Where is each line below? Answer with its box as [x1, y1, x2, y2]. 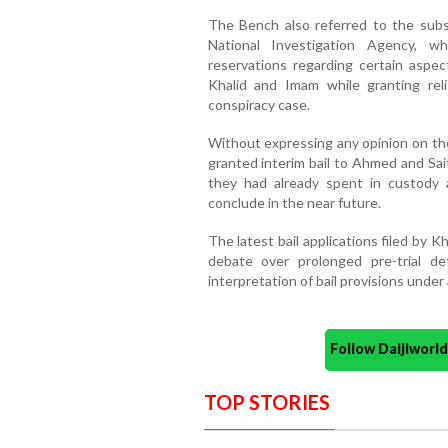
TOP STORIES [203, 389, 330, 414]
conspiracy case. [207, 95, 310, 113]
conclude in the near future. [207, 193, 381, 211]
